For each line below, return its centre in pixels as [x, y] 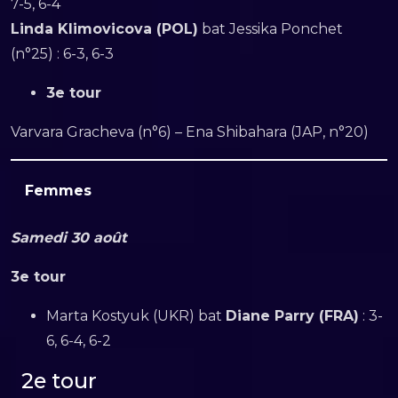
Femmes [58, 190]
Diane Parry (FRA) [292, 315]
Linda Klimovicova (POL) [104, 29]
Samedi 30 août [69, 237]
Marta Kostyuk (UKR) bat [136, 315]
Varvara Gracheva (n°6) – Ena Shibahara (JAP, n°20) [190, 132]
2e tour [59, 380]
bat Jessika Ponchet [271, 29]
